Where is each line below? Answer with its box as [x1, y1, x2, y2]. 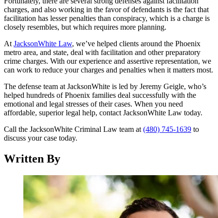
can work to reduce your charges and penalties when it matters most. [4, 65, 213, 74]
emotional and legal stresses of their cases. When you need [4, 99, 183, 108]
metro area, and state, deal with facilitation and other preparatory [4, 48, 200, 56]
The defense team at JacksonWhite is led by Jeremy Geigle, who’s [4, 82, 206, 91]
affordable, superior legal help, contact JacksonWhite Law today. [4, 108, 202, 117]
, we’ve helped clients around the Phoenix [72, 39, 200, 48]
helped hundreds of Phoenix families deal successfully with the [4, 91, 196, 99]
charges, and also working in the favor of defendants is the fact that [4, 5, 209, 14]
